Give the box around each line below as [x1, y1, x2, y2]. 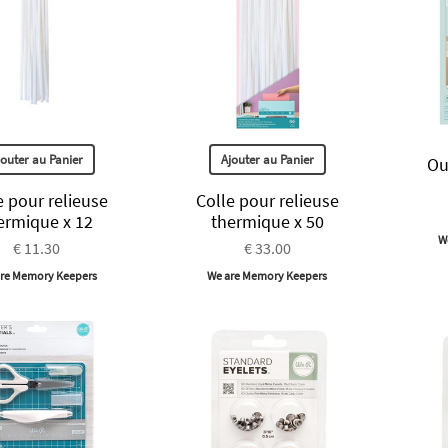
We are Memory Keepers [207, 267, 328, 283]
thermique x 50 [210, 209, 324, 233]
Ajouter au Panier [220, 150, 314, 168]
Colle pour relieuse [195, 188, 339, 212]
